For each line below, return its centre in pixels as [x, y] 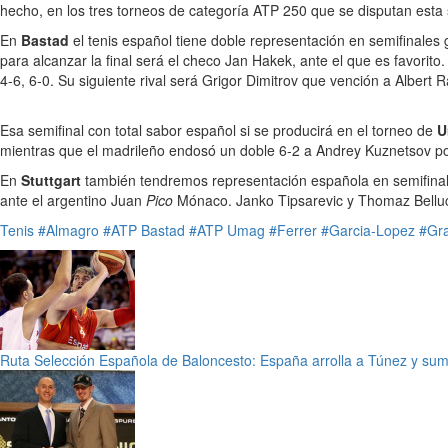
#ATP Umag [227, 230]
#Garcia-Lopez [368, 230]
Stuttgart [51, 180]
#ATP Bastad [144, 230]
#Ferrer [293, 230]
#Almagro [68, 230]
